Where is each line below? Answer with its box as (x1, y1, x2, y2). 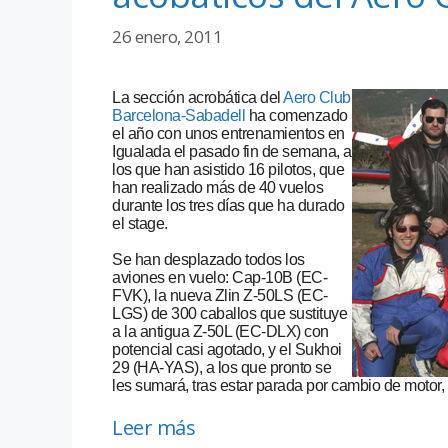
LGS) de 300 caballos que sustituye (112, 305, 347, 323)
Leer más (112, 414, 195, 442)
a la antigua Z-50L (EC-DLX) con (112, 323, 329, 341)
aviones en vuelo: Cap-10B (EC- (112, 269, 327, 287)
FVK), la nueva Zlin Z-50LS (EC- (112, 287, 328, 305)
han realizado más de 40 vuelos (112, 179, 323, 197)
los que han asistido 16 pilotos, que (112, 161, 344, 179)
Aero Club (280, 89, 351, 107)
